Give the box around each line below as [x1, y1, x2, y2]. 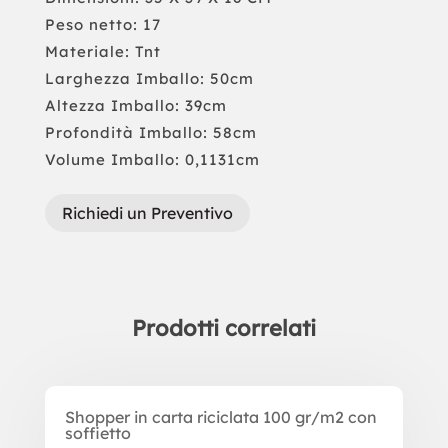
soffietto [64, 423, 131, 444]
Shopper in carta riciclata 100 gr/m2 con [64, 407, 377, 428]
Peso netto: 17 [44, 14, 161, 34]
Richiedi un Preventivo [61, 202, 233, 223]
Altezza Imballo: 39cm [44, 95, 227, 115]
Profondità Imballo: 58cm [44, 122, 257, 142]
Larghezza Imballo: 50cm [44, 68, 254, 88]
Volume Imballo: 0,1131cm [44, 149, 260, 169]
